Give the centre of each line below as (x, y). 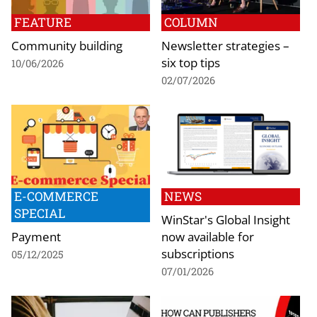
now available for (208, 236)
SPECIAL (40, 213)
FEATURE (43, 22)
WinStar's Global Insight (226, 219)
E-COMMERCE (56, 196)
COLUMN (191, 22)
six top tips (191, 62)
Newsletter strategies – (225, 45)
